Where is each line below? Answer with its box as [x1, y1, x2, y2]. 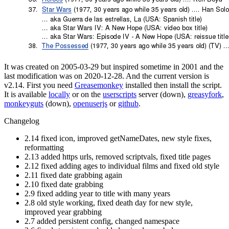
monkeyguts [4, 99, 43, 108]
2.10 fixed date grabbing [25, 180, 103, 189]
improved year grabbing [25, 208, 102, 217]
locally [49, 90, 70, 99]
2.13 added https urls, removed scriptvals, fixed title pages [25, 152, 211, 162]
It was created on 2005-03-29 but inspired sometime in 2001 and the [4, 62, 223, 72]
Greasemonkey [75, 81, 123, 90]
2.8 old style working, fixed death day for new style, [25, 198, 193, 208]
